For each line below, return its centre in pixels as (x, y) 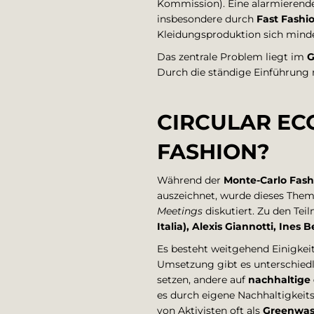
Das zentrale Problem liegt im (232, 57)
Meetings (180, 211)
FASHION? (213, 152)
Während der (190, 180)
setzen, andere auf (203, 280)
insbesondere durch (207, 19)
